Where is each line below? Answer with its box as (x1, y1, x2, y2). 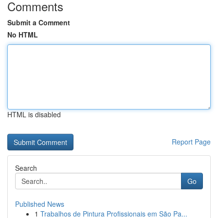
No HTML (7, 30, 38, 39)
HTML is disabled (7, 109, 61, 119)
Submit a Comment (7, 18, 70, 27)
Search (15, 163, 37, 173)
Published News (15, 199, 64, 209)
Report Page (172, 137, 211, 146)
